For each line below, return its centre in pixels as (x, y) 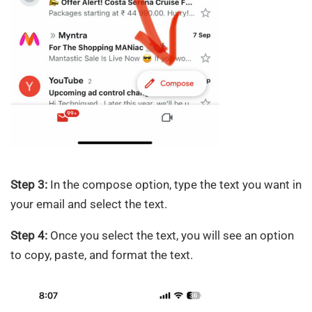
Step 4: (29, 236)
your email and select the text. (89, 204)
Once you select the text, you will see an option (171, 236)
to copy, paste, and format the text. (102, 255)
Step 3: (29, 185)
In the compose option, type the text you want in (174, 185)
